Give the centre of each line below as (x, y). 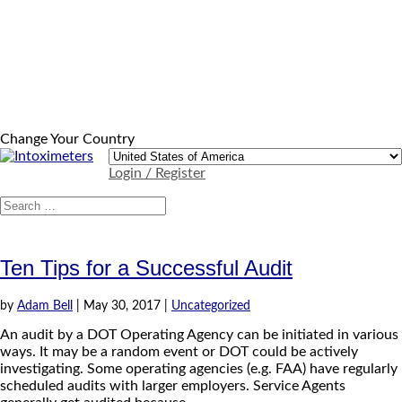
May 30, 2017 (122, 306)
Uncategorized (211, 306)
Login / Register (157, 173)
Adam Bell (45, 306)
